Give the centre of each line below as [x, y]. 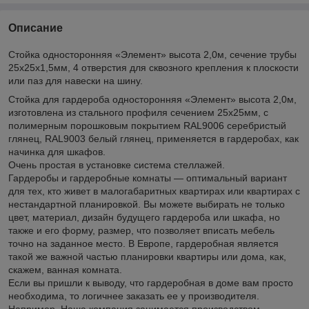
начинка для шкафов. [57, 151]
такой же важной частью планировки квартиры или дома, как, [147, 256]
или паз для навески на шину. [76, 80]
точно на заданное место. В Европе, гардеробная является [143, 243]
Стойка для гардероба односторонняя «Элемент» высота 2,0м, [152, 99]
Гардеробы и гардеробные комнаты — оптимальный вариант [148, 178]
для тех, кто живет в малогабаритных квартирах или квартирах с [154, 191]
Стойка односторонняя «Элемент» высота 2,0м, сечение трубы [152, 54]
